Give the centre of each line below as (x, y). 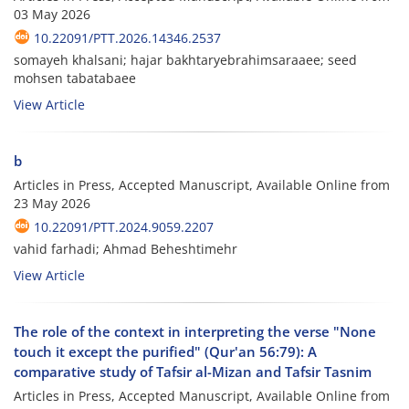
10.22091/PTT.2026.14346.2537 (127, 37)
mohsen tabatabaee (75, 78)
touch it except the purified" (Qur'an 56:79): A (165, 351)
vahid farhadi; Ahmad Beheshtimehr (126, 248)
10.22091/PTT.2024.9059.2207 (124, 226)
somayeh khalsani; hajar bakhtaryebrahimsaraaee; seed (185, 59)
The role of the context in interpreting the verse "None (195, 331)
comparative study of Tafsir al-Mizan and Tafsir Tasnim (193, 371)
